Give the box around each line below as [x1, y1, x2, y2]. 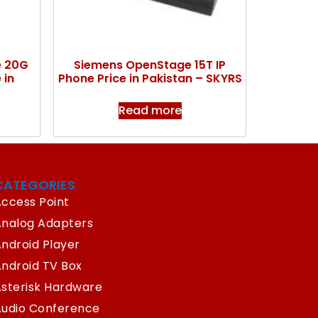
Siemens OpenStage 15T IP [74, 56, 226, 73]
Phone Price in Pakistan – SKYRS [57, 70, 242, 87]
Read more [118, 102, 182, 119]
